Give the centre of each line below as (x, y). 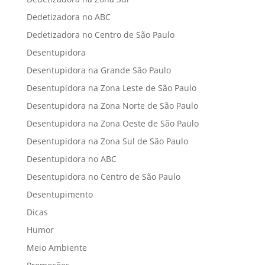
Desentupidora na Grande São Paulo (98, 70)
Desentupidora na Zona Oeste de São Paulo (112, 124)
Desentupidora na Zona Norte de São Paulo (112, 106)
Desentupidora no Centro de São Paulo (103, 177)
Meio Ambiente (56, 248)
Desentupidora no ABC (71, 159)
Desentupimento (59, 195)
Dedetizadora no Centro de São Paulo (100, 35)
